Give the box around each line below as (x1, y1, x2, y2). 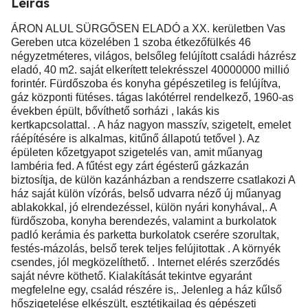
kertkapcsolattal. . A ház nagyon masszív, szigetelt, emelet (11, 119, 291, 131)
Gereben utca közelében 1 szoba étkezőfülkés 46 (11, 36, 251, 48)
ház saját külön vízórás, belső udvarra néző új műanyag (11, 188, 281, 199)
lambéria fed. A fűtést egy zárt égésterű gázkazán (11, 160, 249, 172)
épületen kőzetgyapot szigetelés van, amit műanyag (11, 146, 263, 158)
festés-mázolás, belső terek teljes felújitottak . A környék (11, 243, 280, 254)
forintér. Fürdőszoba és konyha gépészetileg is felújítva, (11, 78, 280, 89)
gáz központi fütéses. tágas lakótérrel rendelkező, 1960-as (11, 91, 294, 103)
